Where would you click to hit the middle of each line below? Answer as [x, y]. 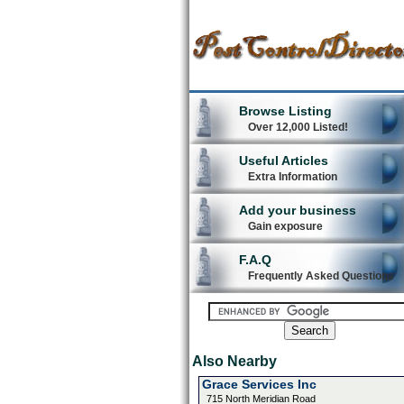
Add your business [297, 210]
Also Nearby [234, 361]
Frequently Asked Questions [321, 276]
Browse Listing [285, 111]
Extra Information [292, 177]
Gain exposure [285, 226]
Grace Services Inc [259, 384]
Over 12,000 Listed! [298, 127]
